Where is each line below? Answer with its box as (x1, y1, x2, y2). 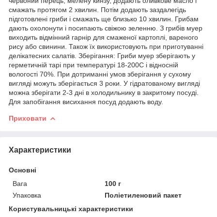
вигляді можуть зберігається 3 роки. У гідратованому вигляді (9, 79, 200, 87)
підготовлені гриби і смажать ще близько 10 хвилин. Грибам (9, 15, 199, 23)
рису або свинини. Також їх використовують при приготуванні (9, 42, 203, 50)
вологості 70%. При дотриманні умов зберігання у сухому (9, 70, 191, 78)
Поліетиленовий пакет (105, 191, 182, 199)
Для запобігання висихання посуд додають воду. (9, 97, 163, 106)
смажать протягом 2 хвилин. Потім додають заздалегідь (9, 5, 186, 14)
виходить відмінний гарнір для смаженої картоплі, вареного (9, 33, 198, 41)
